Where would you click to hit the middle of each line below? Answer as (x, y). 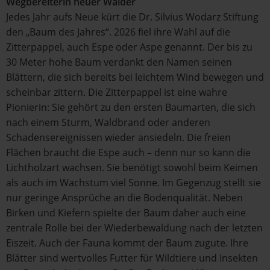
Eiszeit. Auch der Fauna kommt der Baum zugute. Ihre (127, 243)
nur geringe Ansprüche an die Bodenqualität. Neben (124, 198)
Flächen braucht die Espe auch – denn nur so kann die (128, 152)
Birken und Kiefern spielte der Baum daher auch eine (126, 213)
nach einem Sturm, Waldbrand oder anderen (108, 122)
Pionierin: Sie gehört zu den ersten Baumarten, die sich (131, 107)
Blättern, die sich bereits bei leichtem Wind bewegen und (135, 77)
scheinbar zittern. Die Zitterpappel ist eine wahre (117, 92)
